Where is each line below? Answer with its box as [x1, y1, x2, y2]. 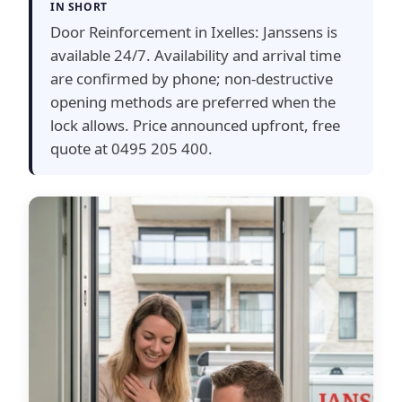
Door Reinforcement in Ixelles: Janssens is [50, 22, 337, 43]
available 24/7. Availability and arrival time [50, 45, 341, 66]
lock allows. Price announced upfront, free [50, 115, 340, 136]
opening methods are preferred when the [50, 92, 336, 113]
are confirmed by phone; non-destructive [50, 68, 333, 90]
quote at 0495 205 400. [50, 138, 213, 160]
